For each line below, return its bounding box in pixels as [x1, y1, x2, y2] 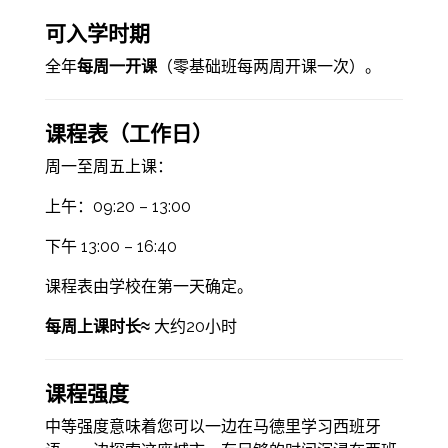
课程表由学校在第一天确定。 [44, 276, 253, 296]
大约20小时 [149, 316, 237, 336]
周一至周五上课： [44, 156, 173, 176]
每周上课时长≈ [44, 316, 150, 336]
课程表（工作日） [44, 117, 213, 146]
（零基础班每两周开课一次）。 [156, 56, 381, 76]
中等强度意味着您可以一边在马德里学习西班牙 [44, 416, 381, 436]
